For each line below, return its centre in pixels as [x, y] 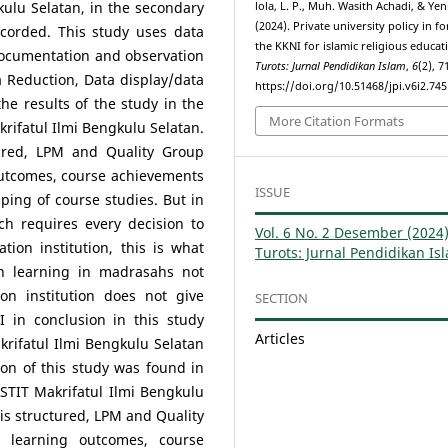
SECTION [282, 298]
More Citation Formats [337, 121]
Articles [280, 339]
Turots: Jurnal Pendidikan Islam [331, 65]
